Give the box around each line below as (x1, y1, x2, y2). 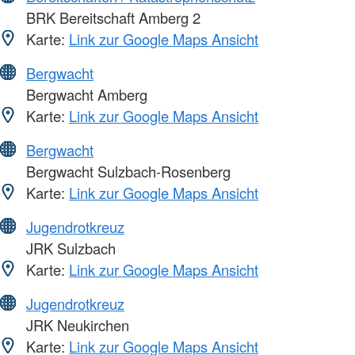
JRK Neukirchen (22, 314, 129, 335)
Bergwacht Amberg (22, 83, 147, 105)
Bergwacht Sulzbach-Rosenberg (22, 160, 231, 181)
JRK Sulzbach (22, 237, 116, 258)
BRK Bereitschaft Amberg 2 (22, 6, 200, 28)
